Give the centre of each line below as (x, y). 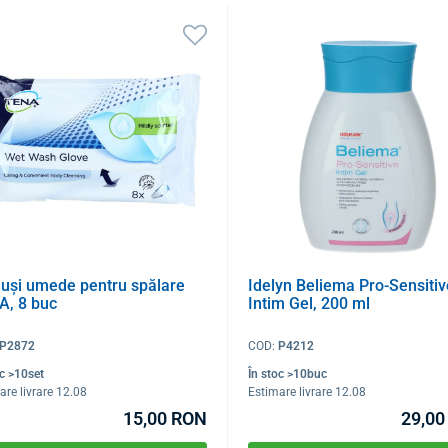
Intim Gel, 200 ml (308, 304)
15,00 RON (164, 418)
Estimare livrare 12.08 (306, 391)
